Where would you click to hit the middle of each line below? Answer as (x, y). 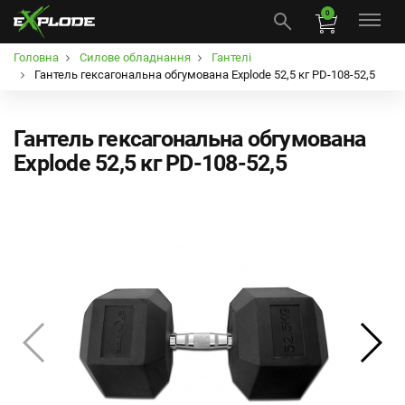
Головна (36, 57)
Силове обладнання (135, 57)
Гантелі (231, 57)
